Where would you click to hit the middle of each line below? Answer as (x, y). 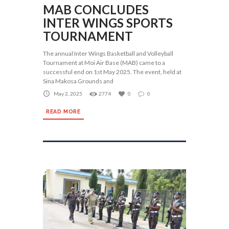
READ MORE (63, 111)
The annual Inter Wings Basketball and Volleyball (108, 54)
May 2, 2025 (68, 93)
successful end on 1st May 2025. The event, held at (112, 72)
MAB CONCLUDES (96, 10)
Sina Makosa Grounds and (78, 81)
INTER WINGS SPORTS (108, 23)
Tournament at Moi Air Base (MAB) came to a (104, 63)
